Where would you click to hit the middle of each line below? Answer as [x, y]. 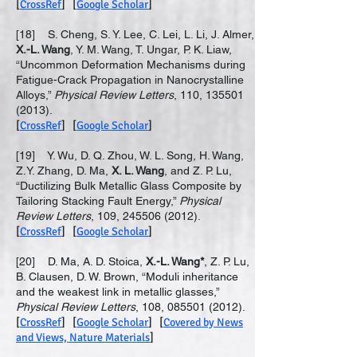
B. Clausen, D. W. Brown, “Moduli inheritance [127, 277]
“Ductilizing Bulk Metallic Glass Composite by [129, 186]
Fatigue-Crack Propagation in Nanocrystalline [130, 80]
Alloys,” [35, 95]
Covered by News [203, 322]
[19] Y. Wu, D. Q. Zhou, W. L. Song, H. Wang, [130, 155]
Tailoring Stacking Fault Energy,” [98, 201]
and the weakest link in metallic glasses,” [118, 292]
